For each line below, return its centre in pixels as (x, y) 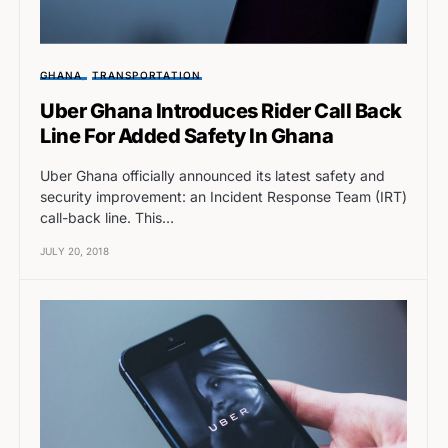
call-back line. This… (107, 217)
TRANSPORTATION (147, 74)
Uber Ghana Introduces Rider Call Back (221, 110)
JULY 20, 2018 (74, 250)
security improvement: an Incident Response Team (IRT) (223, 196)
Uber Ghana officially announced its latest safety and (212, 175)
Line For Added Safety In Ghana (186, 135)
